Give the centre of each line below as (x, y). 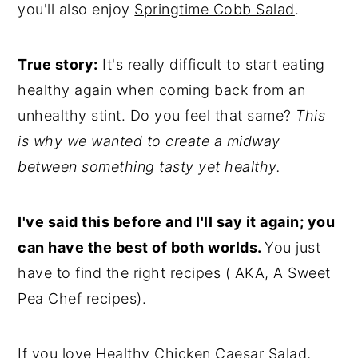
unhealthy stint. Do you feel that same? (157, 115)
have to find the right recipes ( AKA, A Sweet (174, 273)
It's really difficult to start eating (211, 64)
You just (293, 247)
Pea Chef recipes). (82, 298)
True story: (58, 64)
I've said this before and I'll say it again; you (177, 222)
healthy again (65, 90)
